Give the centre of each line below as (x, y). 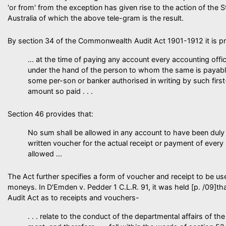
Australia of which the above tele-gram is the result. (96, 18)
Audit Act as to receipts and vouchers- (73, 197)
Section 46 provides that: (50, 114)
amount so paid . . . (60, 91)
